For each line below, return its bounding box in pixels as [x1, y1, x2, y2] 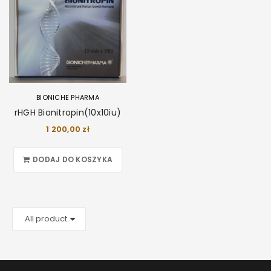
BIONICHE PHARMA [36, 93, 99, 102]
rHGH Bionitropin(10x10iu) [14, 106, 122, 119]
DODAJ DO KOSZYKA [33, 154, 113, 165]
